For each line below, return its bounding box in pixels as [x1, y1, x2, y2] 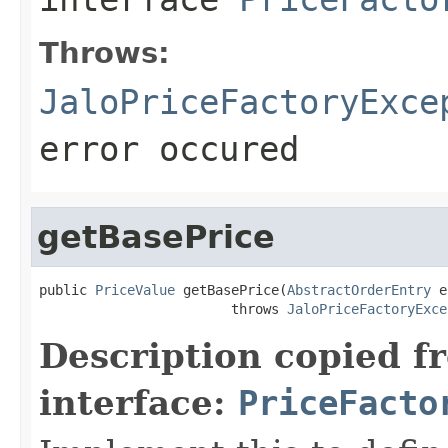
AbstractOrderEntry [287, 281, 431, 298]
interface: [39, 382, 238, 423]
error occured [39, 128, 299, 169]
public [39, 281, 95, 298]
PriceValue [95, 281, 175, 298]
